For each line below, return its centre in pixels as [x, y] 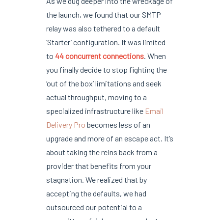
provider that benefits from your [98, 165]
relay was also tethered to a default [103, 28]
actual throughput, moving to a [96, 97]
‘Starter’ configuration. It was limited [106, 42]
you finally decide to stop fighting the [106, 69]
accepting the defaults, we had [96, 193]
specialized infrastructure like [95, 110]
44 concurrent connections [99, 55]
